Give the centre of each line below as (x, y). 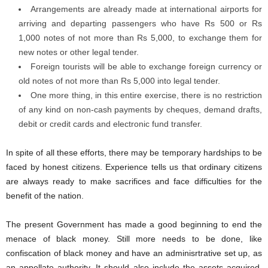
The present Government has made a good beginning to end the (134, 224)
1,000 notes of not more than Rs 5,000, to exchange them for (140, 38)
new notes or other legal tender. (79, 52)
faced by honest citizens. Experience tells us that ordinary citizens (134, 167)
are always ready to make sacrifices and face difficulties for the (134, 181)
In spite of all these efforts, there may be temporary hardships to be (134, 153)
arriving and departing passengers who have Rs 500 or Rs (140, 23)
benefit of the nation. (45, 196)
